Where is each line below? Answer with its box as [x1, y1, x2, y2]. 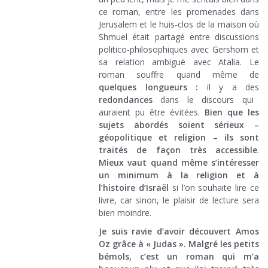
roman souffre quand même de [99, 68, 259, 80]
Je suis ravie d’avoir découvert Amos [99, 225, 259, 237]
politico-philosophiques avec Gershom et [99, 43, 259, 55]
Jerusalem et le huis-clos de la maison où [99, 18, 259, 30]
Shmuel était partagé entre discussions [99, 31, 259, 42]
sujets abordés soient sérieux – [99, 118, 259, 130]
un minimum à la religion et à [99, 169, 259, 181]
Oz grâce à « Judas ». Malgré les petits [99, 237, 259, 249]
